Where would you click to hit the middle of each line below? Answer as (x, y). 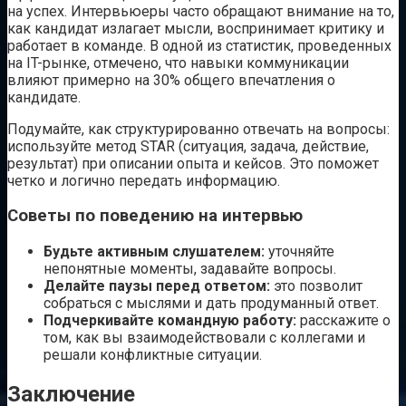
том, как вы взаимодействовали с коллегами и (204, 338)
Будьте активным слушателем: (154, 252)
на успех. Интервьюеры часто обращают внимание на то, (201, 11)
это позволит (316, 286)
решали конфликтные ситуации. (153, 355)
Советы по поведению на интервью (155, 216)
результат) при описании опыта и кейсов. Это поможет (193, 163)
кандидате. (44, 97)
